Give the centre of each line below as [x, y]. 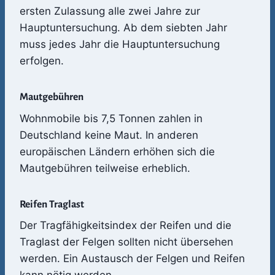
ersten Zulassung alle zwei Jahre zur [110, 11]
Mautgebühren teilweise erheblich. [105, 168]
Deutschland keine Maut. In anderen [109, 135]
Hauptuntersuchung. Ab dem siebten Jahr [123, 27]
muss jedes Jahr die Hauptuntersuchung [120, 44]
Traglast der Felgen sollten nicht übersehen [126, 242]
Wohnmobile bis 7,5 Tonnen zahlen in [111, 118]
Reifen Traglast [52, 204]
